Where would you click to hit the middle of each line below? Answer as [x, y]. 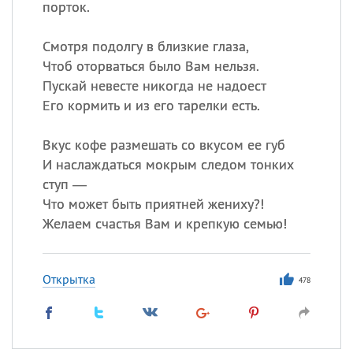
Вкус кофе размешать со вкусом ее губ [163, 145]
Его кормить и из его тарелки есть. [151, 105]
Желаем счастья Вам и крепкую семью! [164, 223]
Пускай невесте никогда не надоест [154, 85]
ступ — [64, 184]
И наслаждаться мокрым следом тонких [168, 164]
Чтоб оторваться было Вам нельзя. [150, 66]
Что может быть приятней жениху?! [153, 204]
